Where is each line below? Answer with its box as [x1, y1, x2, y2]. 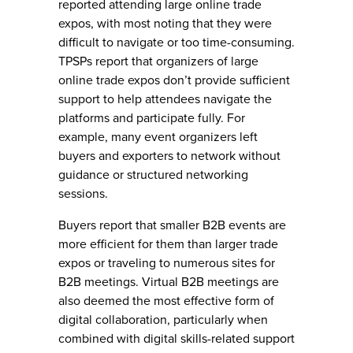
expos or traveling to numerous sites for [58, 255, 275, 272]
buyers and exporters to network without [58, 148, 281, 165]
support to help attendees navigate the [58, 91, 272, 108]
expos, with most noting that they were [58, 16, 272, 32]
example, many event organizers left [58, 129, 258, 146]
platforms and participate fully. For [58, 110, 245, 127]
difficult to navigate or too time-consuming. [58, 35, 295, 51]
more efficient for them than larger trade [58, 236, 278, 253]
